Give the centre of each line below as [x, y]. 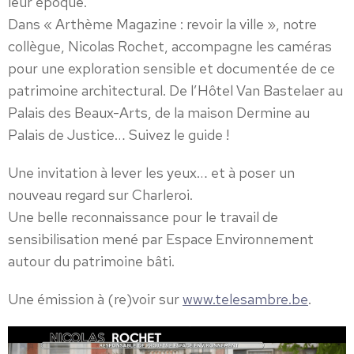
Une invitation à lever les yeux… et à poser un [151, 173]
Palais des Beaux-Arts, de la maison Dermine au [159, 113]
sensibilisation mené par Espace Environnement [161, 239]
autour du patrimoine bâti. [91, 262]
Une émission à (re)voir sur [95, 299]
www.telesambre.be [245, 299]
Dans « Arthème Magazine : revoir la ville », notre [162, 24]
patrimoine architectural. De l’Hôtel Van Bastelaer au [175, 91]
